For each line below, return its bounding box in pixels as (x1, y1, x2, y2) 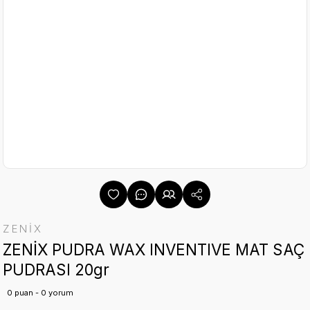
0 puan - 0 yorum (7, 288, 73, 298)
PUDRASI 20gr (3, 260, 109, 279)
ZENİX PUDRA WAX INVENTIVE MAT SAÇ (3, 240, 304, 259)
